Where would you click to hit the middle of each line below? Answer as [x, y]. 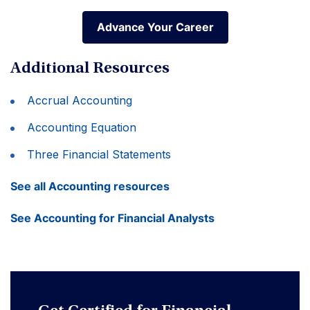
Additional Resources [90, 69]
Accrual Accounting [80, 100]
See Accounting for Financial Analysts [112, 218]
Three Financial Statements [99, 154]
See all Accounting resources [90, 186]
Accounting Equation [82, 127]
